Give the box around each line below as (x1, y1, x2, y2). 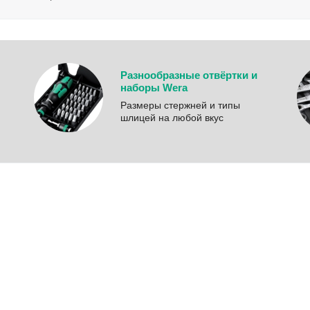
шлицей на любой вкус (120, 112, 224, 124)
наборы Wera (120, 82, 188, 94)
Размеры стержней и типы (120, 100, 240, 111)
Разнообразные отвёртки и (120, 69, 257, 82)
